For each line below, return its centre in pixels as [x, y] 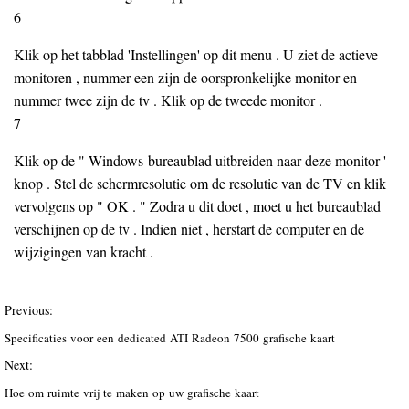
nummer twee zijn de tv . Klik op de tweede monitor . [168, 100]
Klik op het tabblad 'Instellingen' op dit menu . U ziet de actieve [196, 54]
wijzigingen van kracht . [84, 252]
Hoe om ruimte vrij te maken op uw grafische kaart [134, 393]
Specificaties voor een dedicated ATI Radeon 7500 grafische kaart [172, 338]
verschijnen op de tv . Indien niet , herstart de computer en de [189, 229]
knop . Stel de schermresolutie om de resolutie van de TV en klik [200, 183]
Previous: [29, 310]
